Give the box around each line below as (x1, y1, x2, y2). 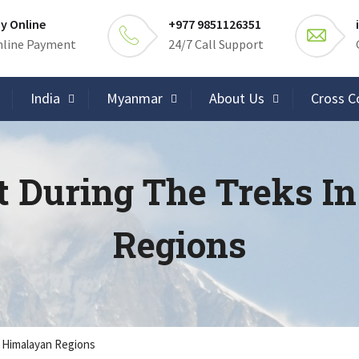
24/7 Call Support (168, 36, 264, 52)
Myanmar (107, 89, 163, 107)
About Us (209, 89, 264, 107)
